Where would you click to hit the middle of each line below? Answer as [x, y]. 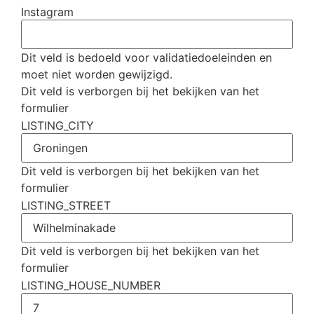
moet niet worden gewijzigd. [97, 74]
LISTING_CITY [57, 126]
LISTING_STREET [66, 206]
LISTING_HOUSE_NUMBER [91, 286]
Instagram [47, 12]
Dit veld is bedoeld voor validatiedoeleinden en [146, 57]
